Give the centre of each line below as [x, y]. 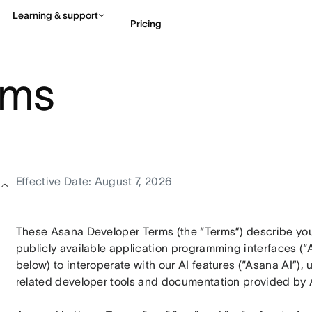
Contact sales [246, 81]
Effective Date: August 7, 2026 [94, 181]
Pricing [146, 23]
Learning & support [55, 15]
